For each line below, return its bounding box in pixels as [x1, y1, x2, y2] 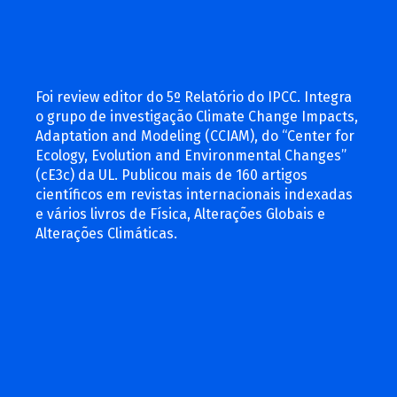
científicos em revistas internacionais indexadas [35, 186, 353, 203]
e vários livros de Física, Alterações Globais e [35, 206, 325, 222]
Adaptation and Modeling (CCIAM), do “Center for [35, 128, 354, 144]
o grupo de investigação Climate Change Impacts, [35, 108, 358, 125]
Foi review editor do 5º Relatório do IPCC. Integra [35, 89, 352, 105]
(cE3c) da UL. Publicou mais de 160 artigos [35, 167, 307, 183]
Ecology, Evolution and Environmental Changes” [35, 147, 346, 164]
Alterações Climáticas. [35, 225, 177, 242]
